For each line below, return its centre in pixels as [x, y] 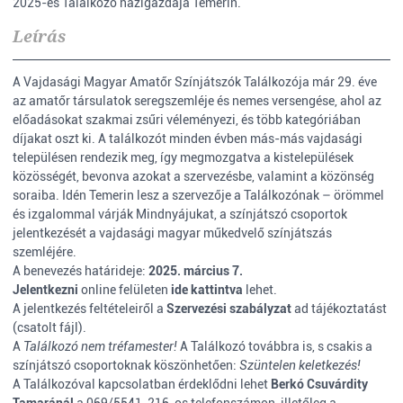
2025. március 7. [196, 271]
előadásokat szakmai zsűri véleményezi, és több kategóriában [187, 120]
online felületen [125, 290]
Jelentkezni [45, 290]
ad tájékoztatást [339, 309]
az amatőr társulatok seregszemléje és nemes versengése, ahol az [197, 101]
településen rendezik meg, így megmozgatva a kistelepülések [183, 157]
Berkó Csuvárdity [319, 384]
